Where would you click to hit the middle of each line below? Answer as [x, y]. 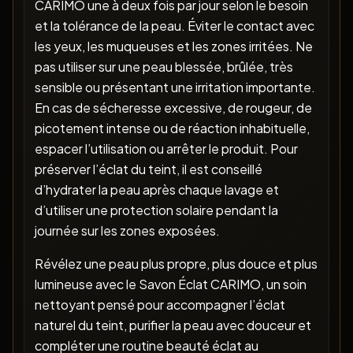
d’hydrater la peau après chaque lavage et [156, 190]
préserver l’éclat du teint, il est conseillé [148, 169]
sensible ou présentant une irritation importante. [175, 87]
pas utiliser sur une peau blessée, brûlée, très [163, 67]
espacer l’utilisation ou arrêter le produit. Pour [166, 149]
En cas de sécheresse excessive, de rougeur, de [173, 108]
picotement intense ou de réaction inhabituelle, [172, 128]
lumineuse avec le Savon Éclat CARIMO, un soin [170, 284]
